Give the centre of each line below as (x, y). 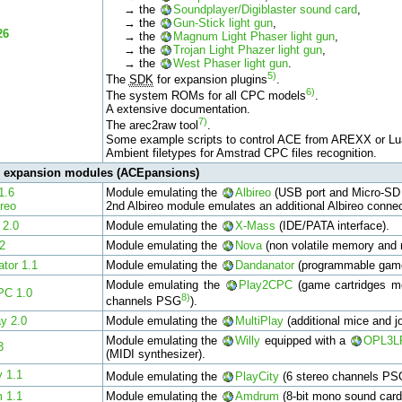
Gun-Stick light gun (223, 22)
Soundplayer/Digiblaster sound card (265, 9)
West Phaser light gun (230, 63)
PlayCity (257, 377)
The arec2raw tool (152, 126)
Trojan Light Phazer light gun (247, 49)
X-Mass (255, 225)
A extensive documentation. (178, 109)
